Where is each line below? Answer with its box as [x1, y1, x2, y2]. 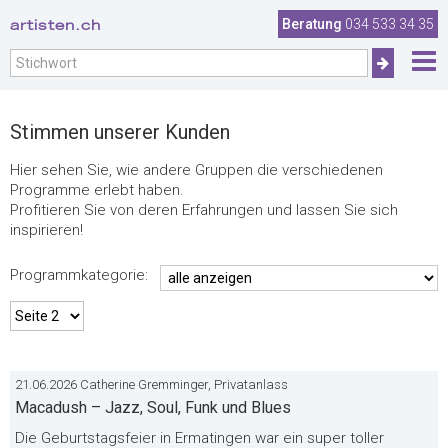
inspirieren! [10, 221, 83, 239]
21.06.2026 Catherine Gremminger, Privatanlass [15, 377, 288, 392]
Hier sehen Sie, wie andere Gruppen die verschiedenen [10, 161, 383, 179]
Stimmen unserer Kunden [10, 120, 230, 144]
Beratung [282, 16, 342, 32]
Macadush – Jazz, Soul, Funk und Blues [15, 398, 291, 417]
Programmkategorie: [10, 266, 148, 284]
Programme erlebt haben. [10, 181, 184, 199]
